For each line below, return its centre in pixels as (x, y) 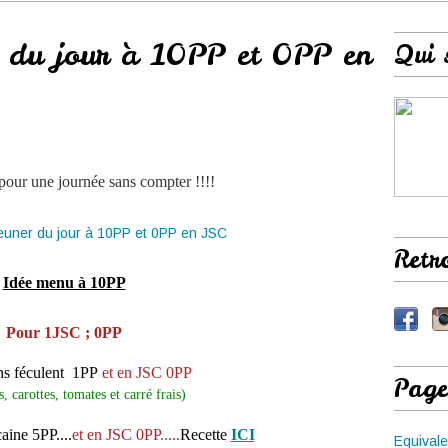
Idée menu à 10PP (64, 282)
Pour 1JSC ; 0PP (64, 332)
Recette (203, 434)
